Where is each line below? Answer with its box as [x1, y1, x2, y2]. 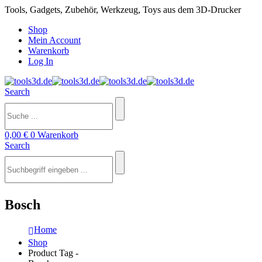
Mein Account [28, 35, 81, 45]
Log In [28, 56, 53, 66]
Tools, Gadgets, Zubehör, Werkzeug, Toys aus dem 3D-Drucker [5, 5, 241, 15]
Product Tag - [28, 247, 81, 258]
